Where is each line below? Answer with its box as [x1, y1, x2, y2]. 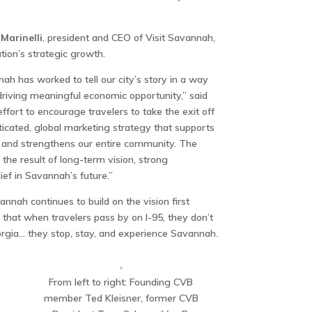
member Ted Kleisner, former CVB [43, 292, 198, 304]
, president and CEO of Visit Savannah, [42, 31, 215, 44]
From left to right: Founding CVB [49, 276, 194, 288]
